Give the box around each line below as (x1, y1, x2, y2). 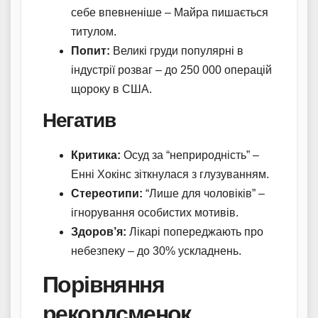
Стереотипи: (71, 187, 143, 200)
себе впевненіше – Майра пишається (71, 6, 268, 18)
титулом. (71, 25, 116, 38)
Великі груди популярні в (110, 44, 243, 57)
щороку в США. (71, 82, 152, 95)
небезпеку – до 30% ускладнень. (71, 245, 241, 258)
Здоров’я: (71, 226, 126, 238)
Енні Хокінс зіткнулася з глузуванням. (71, 168, 269, 181)
